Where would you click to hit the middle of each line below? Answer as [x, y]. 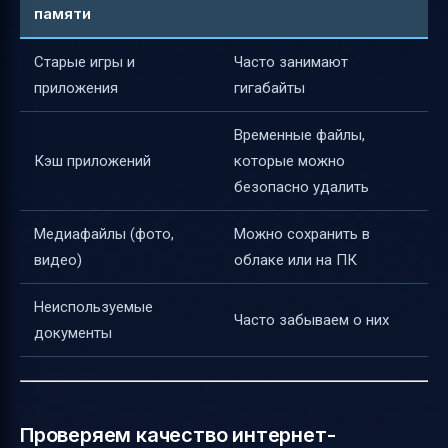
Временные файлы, [299, 135]
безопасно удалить [301, 187]
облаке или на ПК [295, 260]
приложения [76, 88]
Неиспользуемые [93, 307]
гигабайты [269, 88]
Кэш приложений [92, 161]
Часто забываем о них [311, 320]
